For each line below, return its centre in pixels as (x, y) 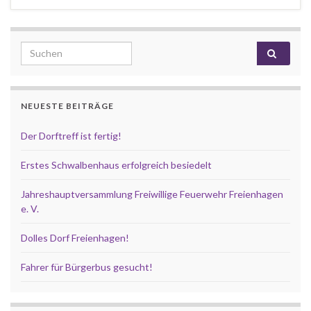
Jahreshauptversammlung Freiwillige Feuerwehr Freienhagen (152, 194)
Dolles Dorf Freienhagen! (75, 237)
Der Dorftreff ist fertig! (71, 135)
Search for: (49, 49)
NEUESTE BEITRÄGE (67, 106)
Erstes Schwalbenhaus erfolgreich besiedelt (116, 165)
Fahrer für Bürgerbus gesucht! (87, 267)
